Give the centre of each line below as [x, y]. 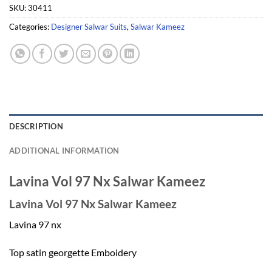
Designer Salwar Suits [89, 26]
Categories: [30, 26]
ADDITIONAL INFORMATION [64, 150]
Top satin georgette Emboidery [73, 253]
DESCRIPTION [36, 126]
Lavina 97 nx [35, 225]
